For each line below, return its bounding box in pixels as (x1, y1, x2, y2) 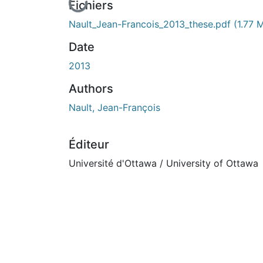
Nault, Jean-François (69, 101, 160, 113)
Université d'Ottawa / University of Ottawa (69, 157, 258, 169)
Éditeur (69, 137, 109, 151)
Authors (69, 81, 113, 96)
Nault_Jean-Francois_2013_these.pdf (69, 18, 234, 30)
